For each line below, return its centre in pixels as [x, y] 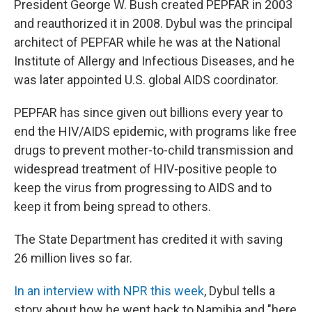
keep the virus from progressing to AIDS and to [143, 188]
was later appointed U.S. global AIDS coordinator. [146, 80]
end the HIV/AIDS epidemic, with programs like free [155, 131]
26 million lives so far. [73, 258]
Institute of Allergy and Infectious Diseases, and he [154, 61]
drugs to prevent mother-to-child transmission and [154, 150]
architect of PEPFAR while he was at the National [147, 42]
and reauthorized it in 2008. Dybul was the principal [153, 23]
